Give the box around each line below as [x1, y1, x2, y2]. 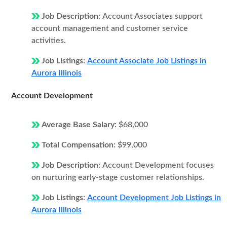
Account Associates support [102, 12, 203, 20]
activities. [31, 36, 66, 45]
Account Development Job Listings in [87, 194, 221, 202]
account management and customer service [31, 24, 188, 32]
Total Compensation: [42, 141, 118, 149]
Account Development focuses [102, 161, 214, 169]
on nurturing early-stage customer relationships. [31, 173, 204, 181]
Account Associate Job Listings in [87, 57, 206, 65]
